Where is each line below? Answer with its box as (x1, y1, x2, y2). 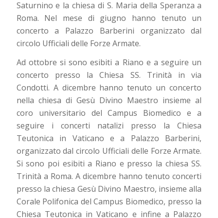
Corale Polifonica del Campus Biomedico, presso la (16, 196, 202, 207)
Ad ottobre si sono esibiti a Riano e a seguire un (16, 57, 202, 68)
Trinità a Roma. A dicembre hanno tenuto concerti (16, 171, 202, 182)
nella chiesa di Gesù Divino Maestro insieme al (16, 95, 202, 106)
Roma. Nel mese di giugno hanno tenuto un (16, 12, 202, 23)
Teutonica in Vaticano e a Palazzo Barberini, (16, 133, 202, 144)
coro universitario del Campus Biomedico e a (16, 108, 202, 119)
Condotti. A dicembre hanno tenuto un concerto (16, 82, 202, 93)
